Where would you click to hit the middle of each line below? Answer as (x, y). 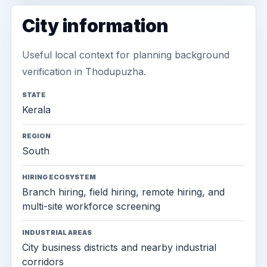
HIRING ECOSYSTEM (59, 177)
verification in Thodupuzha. (84, 72)
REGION (36, 136)
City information (95, 26)
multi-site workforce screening (91, 206)
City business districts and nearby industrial (119, 247)
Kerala (36, 110)
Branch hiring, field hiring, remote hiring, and (123, 192)
